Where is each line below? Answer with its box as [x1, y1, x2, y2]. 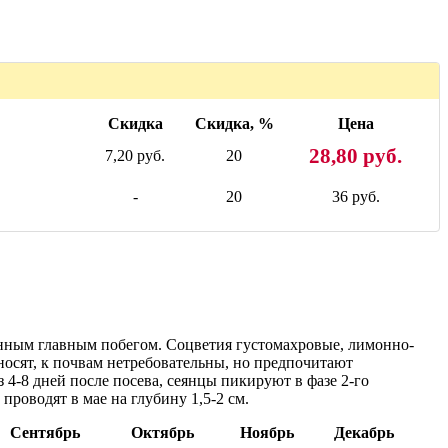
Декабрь [334, 424, 394, 442]
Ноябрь [240, 424, 294, 442]
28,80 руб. [309, 144, 402, 168]
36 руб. [331, 188, 380, 206]
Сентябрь [10, 424, 80, 442]
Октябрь [131, 424, 194, 442]
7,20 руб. [105, 147, 165, 165]
